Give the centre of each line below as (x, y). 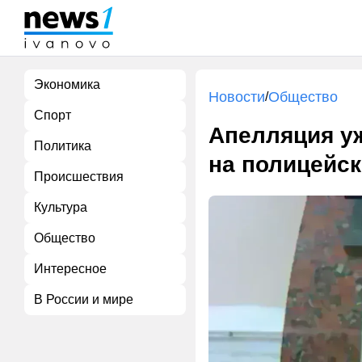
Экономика (67, 84)
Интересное (70, 269)
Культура (61, 207)
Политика (63, 146)
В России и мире (84, 299)
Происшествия (79, 177)
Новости (237, 97)
